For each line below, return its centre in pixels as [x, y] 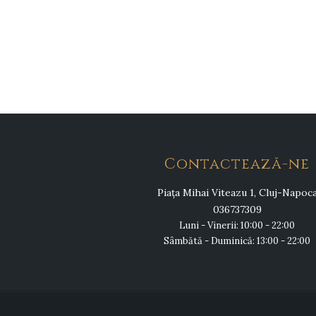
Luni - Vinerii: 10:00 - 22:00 [237, 226]
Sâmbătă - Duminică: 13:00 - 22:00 [237, 241]
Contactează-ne [237, 165]
